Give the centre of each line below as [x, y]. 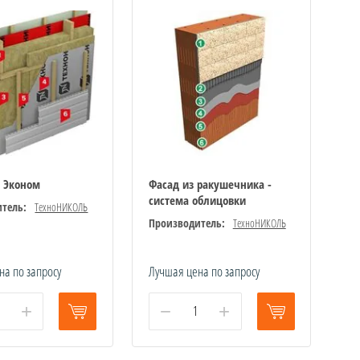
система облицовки [197, 200]
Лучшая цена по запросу [204, 271]
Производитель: [186, 223]
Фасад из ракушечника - [210, 184]
